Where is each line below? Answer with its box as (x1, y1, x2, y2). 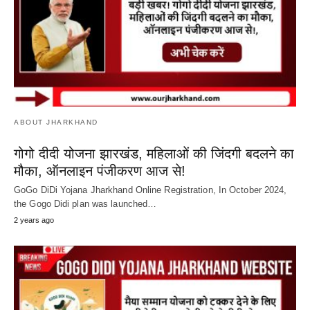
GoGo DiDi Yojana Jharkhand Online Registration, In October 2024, (14, 184, 287, 195)
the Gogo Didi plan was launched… (14, 198, 157, 209)
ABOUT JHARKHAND (14, 118, 98, 126)
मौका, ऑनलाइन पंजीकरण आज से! (14, 163, 185, 179)
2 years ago (14, 215, 54, 224)
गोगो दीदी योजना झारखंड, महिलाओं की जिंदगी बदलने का (14, 145, 294, 161)
